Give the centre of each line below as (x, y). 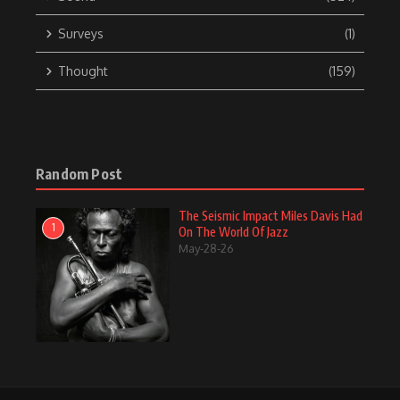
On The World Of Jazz (233, 232)
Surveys (81, 34)
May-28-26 (206, 249)
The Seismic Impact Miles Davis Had (271, 216)
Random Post (79, 175)
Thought (83, 71)
